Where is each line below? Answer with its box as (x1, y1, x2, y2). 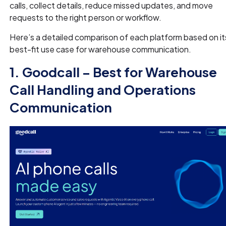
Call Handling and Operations (10, 81, 196, 98)
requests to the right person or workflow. (10, 12, 162, 23)
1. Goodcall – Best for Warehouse (10, 63, 217, 80)
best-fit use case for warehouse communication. (10, 43, 192, 54)
